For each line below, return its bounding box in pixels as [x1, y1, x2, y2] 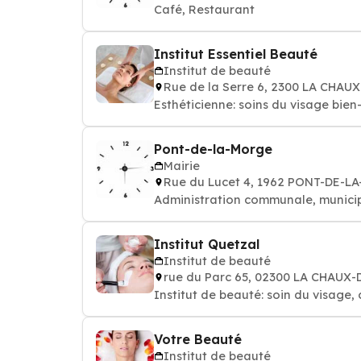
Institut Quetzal [154, 236, 259, 252]
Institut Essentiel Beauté [154, 46, 317, 62]
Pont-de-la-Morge [154, 141, 272, 157]
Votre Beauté [154, 331, 242, 347]
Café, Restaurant [154, 2, 255, 17]
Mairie [164, 158, 200, 173]
